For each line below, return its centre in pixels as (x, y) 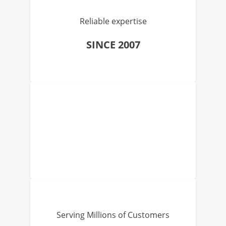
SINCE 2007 (113, 45)
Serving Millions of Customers (113, 215)
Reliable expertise (113, 21)
